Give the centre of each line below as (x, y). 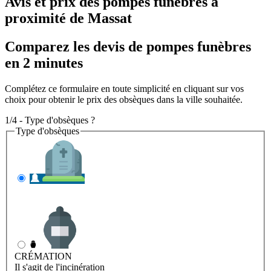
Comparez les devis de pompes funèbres (128, 46)
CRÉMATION (43, 256)
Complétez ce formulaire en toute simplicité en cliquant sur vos (124, 88)
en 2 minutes (44, 63)
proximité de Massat (68, 18)
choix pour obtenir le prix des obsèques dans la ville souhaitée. (124, 99)
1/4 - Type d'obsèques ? (50, 120)
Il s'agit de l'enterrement (60, 201)
